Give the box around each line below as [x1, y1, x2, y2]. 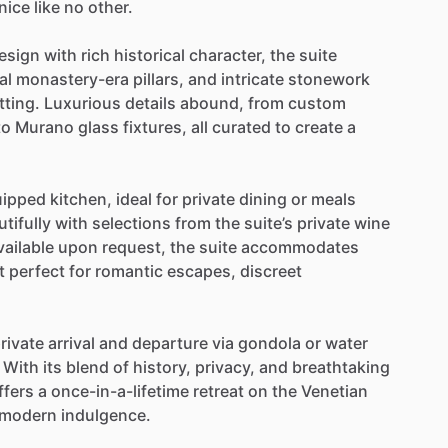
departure [132, 332, 208, 353]
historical [114, 44, 185, 65]
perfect [9, 260, 65, 281]
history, [133, 356, 191, 377]
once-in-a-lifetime [51, 380, 189, 401]
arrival [48, 332, 95, 353]
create [295, 116, 343, 137]
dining [239, 188, 287, 209]
